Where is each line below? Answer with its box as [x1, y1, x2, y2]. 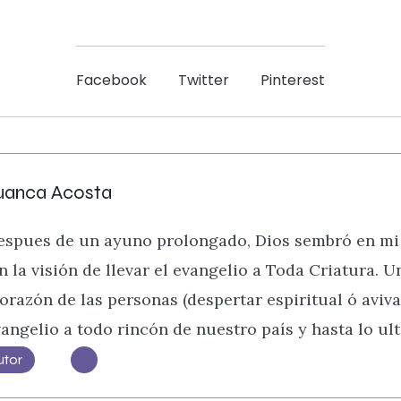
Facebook [76, 70, 147, 91]
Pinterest [260, 70, 325, 91]
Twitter [178, 70, 229, 91]
